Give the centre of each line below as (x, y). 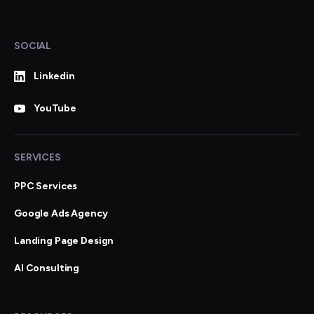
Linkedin (54, 76)
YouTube (55, 108)
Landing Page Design (64, 240)
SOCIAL (33, 46)
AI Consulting (47, 268)
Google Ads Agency (61, 213)
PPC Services (46, 186)
